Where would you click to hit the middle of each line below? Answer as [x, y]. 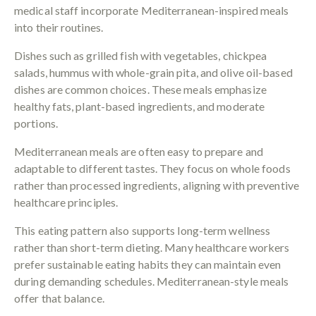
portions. [36, 123]
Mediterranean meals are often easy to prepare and [139, 151]
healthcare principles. [66, 202]
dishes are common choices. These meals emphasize [140, 89]
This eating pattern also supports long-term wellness [142, 230]
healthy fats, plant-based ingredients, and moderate [140, 106]
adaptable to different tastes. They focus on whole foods [152, 168]
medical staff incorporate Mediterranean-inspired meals [152, 10]
